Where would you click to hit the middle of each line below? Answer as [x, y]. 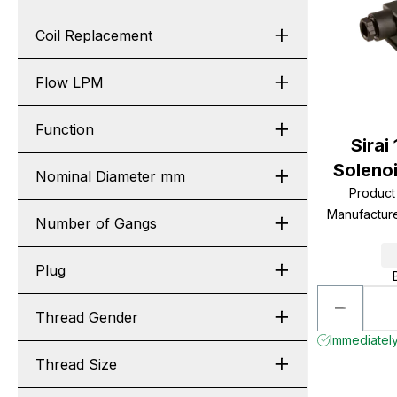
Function [65, 129]
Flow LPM [70, 82]
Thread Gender [87, 317]
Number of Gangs [96, 223]
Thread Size [76, 364]
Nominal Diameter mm [110, 176]
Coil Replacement [94, 35]
